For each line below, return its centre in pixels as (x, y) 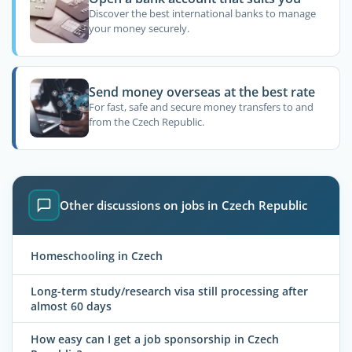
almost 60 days (71, 306)
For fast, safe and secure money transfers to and (201, 107)
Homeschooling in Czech (97, 255)
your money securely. (139, 29)
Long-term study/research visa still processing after (169, 291)
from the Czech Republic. (146, 122)
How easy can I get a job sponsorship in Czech (155, 339)
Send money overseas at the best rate (202, 92)
